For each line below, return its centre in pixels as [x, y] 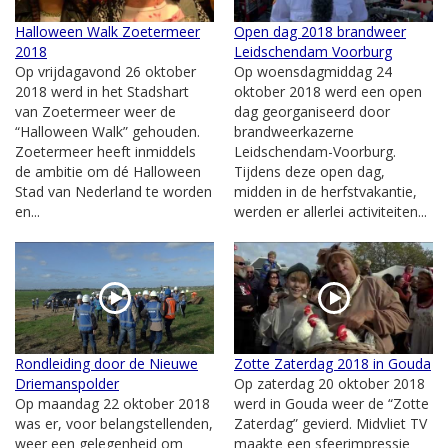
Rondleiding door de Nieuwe [106, 363]
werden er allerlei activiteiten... [330, 211]
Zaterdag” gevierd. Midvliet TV [330, 423]
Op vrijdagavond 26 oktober [105, 71]
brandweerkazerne [294, 131]
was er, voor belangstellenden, [114, 423]
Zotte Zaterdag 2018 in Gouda [332, 363]
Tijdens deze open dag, [309, 171]
